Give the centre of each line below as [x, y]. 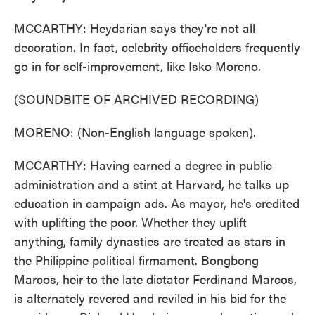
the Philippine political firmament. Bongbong [136, 260]
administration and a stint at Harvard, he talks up [152, 184]
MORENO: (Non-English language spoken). [135, 132]
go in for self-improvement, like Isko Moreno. [137, 66]
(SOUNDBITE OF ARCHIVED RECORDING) [136, 99]
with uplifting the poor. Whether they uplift [130, 222]
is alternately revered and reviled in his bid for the [150, 298]
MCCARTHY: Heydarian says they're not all [135, 28]
